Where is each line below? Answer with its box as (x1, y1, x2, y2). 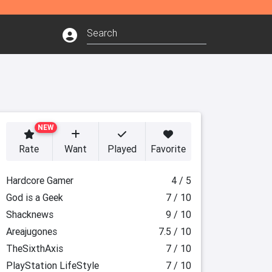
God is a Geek (5, 191, 63, 203)
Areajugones (5, 225, 57, 237)
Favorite (151, 143, 186, 155)
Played (107, 143, 137, 155)
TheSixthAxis (5, 242, 63, 254)
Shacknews (5, 208, 53, 220)
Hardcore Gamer (5, 174, 73, 186)
